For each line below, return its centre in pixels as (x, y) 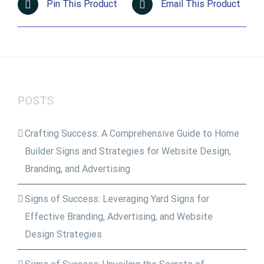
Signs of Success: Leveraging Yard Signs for (117, 199)
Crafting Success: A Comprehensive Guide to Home (132, 133)
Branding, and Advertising (77, 169)
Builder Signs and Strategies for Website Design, (128, 151)
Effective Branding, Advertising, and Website (119, 216)
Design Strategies (63, 234)
